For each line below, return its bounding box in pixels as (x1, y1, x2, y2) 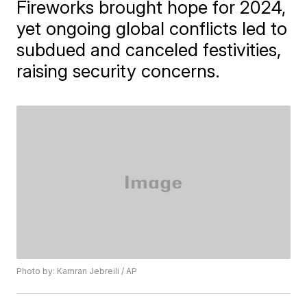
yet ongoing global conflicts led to (16, 18, 288, 39)
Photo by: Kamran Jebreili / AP (16, 266, 138, 277)
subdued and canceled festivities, (16, 39, 282, 60)
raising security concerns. (16, 60, 221, 82)
